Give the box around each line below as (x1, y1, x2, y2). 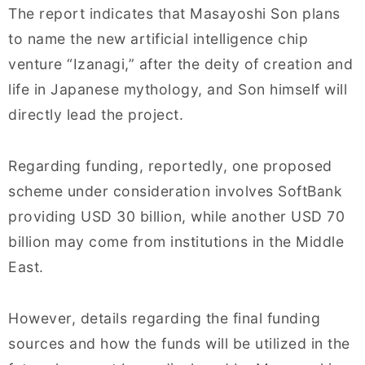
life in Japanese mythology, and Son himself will (8, 81, 347, 99)
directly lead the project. (8, 106, 183, 124)
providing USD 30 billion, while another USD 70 (8, 208, 345, 226)
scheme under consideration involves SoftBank (8, 182, 342, 200)
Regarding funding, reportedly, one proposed (8, 157, 332, 175)
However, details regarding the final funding (8, 310, 320, 328)
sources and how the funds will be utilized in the (8, 335, 350, 353)
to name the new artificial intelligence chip (8, 30, 308, 48)
